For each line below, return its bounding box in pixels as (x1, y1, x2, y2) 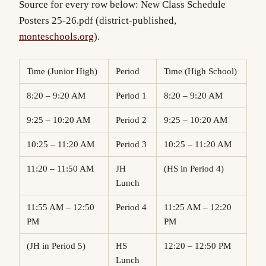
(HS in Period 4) (173, 163, 224, 173)
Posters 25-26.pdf (19, 14, 93, 26)
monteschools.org (19, 30, 94, 42)
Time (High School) (169, 66, 237, 76)
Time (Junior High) (31, 66, 97, 76)
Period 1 (121, 90, 147, 100)
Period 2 (121, 115, 147, 125)
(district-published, (93, 14, 176, 26)
